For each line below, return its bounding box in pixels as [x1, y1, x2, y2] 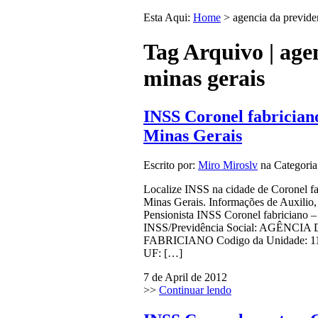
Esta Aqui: [143, 11, 190, 23]
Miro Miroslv [198, 159, 258, 172]
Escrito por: [143, 159, 198, 172]
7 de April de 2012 [143, 271, 227, 284]
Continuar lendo [159, 284, 231, 297]
